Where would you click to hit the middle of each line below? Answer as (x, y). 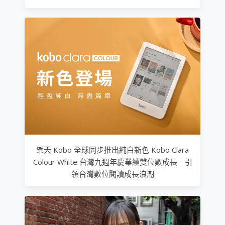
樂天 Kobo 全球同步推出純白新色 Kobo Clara (113, 150)
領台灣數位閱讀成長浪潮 (113, 174)
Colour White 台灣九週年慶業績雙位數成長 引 (113, 162)
